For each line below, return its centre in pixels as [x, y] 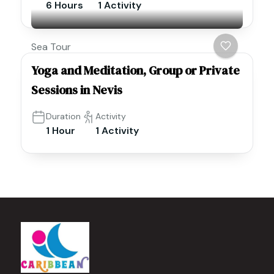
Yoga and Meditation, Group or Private [135, 71]
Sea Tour [51, 47]
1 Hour [61, 131]
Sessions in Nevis [77, 90]
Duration [63, 117]
